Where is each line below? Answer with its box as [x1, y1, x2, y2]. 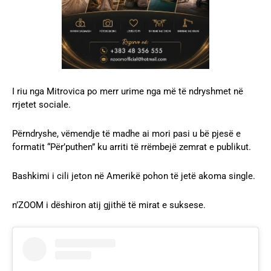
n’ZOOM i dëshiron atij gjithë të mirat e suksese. [12, 200, 206, 211]
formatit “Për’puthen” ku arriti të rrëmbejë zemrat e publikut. [12, 142, 251, 153]
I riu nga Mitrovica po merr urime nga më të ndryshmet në [12, 86, 243, 97]
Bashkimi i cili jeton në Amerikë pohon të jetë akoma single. [12, 171, 255, 182]
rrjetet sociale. [12, 99, 71, 111]
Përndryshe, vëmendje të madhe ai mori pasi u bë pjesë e [12, 128, 241, 140]
